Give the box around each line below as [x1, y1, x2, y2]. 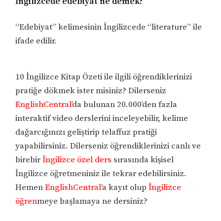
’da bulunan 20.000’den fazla [72, 99, 178, 110]
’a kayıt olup [101, 182, 149, 193]
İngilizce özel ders [42, 154, 112, 165]
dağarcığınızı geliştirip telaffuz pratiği [15, 126, 157, 138]
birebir [15, 154, 43, 165]
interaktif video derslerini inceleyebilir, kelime [15, 112, 188, 124]
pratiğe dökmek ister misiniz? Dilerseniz [15, 85, 167, 96]
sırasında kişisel [111, 154, 174, 165]
